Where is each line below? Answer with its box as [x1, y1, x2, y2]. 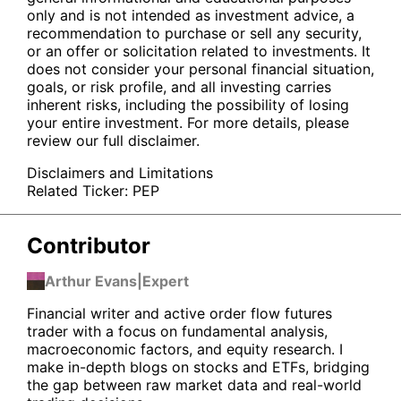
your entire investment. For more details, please [27, 113, 349, 132]
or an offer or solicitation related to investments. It [27, 41, 371, 60]
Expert [142, 271, 189, 290]
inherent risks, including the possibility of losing [27, 95, 349, 114]
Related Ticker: [27, 181, 128, 200]
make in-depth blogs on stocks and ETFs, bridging [27, 357, 370, 376]
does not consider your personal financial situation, [27, 59, 374, 78]
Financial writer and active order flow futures [27, 303, 332, 322]
